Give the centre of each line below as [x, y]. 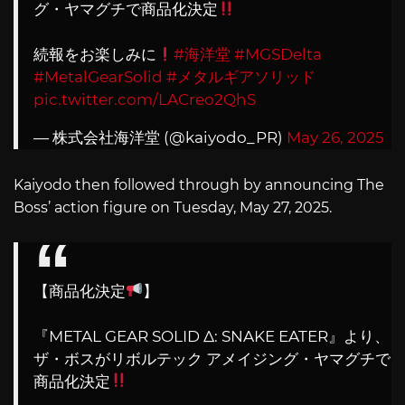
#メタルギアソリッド [241, 76]
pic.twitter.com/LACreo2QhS [145, 99]
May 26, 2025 [335, 137]
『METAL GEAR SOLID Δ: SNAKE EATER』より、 [212, 336]
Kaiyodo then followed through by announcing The [199, 185]
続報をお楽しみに [95, 54]
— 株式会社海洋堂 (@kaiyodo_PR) [160, 137]
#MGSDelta [278, 54]
